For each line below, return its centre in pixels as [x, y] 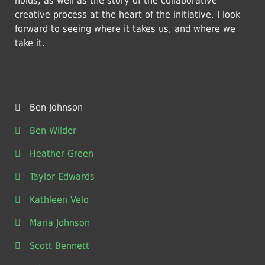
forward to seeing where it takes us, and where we [125, 29]
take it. [30, 43]
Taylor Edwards [62, 177]
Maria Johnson [60, 223]
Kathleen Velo [59, 200]
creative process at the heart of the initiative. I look [127, 14]
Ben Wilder [53, 130]
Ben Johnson [56, 107]
